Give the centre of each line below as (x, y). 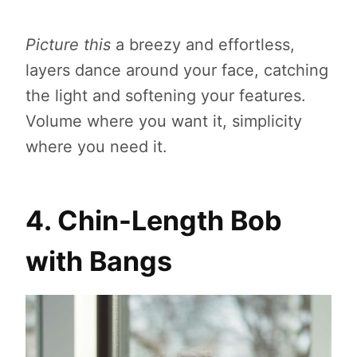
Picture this (71, 44)
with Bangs (99, 261)
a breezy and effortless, (205, 44)
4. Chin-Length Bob (154, 220)
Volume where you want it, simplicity (164, 121)
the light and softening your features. (166, 95)
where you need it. (96, 146)
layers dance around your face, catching (177, 70)
